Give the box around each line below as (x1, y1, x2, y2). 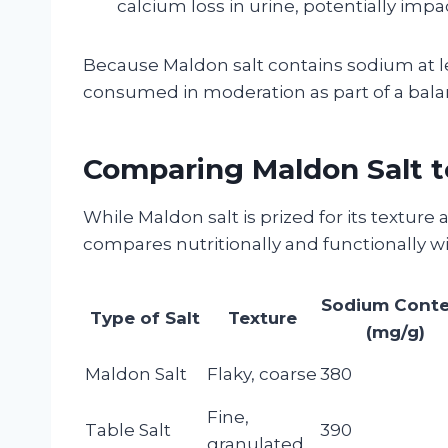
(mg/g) (365, 321, 425, 342)
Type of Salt (90, 307, 200, 328)
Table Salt (85, 419, 171, 440)
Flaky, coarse (207, 363, 317, 384)
